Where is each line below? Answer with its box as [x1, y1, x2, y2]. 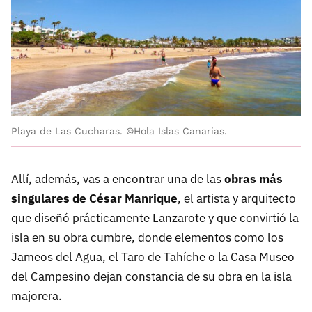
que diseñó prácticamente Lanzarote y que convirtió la [11, 210, 299, 226]
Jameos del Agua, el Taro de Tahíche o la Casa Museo [11, 249, 295, 265]
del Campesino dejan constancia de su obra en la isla [11, 268, 292, 284]
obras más [224, 171, 283, 187]
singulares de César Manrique [11, 190, 178, 206]
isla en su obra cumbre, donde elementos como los [11, 229, 283, 245]
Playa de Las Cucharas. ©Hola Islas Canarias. [11, 125, 227, 136]
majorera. [11, 288, 62, 304]
